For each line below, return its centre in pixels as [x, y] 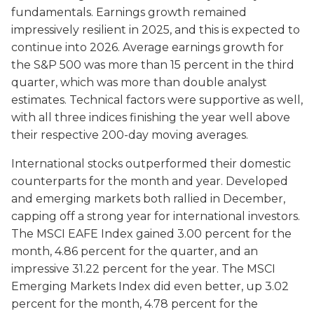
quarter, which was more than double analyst [139, 83]
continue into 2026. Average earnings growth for [148, 48]
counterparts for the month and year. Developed [150, 182]
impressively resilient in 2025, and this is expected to [156, 30]
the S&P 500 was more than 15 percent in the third [153, 65]
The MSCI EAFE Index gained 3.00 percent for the [151, 234]
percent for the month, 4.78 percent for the [135, 304]
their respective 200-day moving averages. [130, 135]
